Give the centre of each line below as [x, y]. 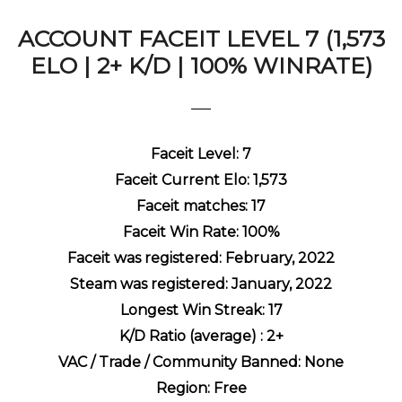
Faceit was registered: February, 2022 [201, 258]
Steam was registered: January [179, 284]
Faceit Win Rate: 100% [201, 232]
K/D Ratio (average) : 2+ [201, 336]
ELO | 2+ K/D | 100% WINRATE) [201, 66]
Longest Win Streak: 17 [201, 310]
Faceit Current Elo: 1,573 [201, 179]
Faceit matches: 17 [201, 205]
